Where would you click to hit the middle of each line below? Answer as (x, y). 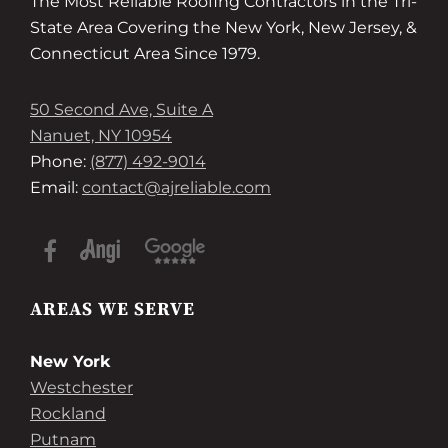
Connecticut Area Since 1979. (145, 53)
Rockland (68, 413)
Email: (56, 187)
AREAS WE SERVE (112, 309)
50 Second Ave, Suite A (121, 109)
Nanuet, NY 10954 (101, 135)
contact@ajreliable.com (176, 187)
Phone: (60, 161)
